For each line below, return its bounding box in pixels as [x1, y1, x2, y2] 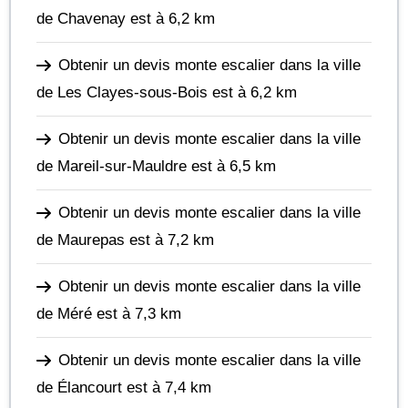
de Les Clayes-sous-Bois [36, 83, 208, 101]
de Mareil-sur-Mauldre [36, 157, 187, 175]
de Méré [36, 304, 92, 322]
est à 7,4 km [122, 378, 211, 396]
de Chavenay [36, 9, 126, 27]
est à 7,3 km [92, 304, 181, 322]
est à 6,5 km [187, 157, 276, 175]
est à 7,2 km [125, 230, 214, 249]
